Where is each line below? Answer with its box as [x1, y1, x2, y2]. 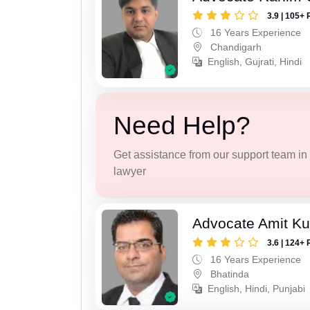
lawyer [113, 165, 146, 178]
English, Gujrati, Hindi [208, 56, 302, 68]
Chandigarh [208, 42, 262, 53]
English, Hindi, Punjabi [208, 282, 306, 294]
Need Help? [113, 111, 250, 140]
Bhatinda [208, 268, 250, 280]
